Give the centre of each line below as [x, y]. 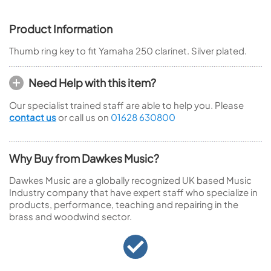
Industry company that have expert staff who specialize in [133, 192]
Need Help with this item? [92, 83]
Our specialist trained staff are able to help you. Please [126, 105]
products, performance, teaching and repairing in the [124, 204]
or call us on [83, 117]
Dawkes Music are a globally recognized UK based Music [130, 180]
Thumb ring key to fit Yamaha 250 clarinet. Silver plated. [128, 51]
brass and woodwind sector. [70, 216]
